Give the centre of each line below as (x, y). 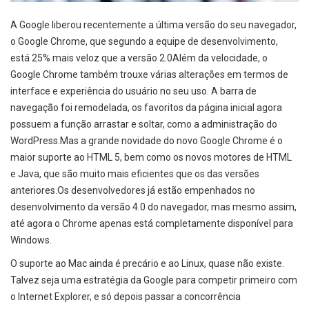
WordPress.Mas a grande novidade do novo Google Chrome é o (147, 140)
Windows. (31, 240)
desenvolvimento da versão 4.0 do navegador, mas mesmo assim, (153, 207)
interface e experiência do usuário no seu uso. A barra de (133, 91)
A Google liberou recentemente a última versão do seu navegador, (153, 24)
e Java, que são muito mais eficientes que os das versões (135, 173)
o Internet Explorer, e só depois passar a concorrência (126, 296)
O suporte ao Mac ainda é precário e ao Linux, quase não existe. (147, 263)
